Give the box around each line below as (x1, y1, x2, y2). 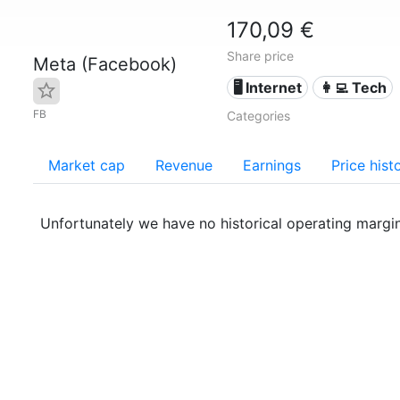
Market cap (48, 156, 125, 174)
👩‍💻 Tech (319, 79, 387, 96)
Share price (226, 48, 294, 63)
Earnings (243, 156, 301, 174)
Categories (226, 108, 290, 123)
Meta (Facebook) (33, 54, 177, 75)
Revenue (155, 156, 212, 174)
